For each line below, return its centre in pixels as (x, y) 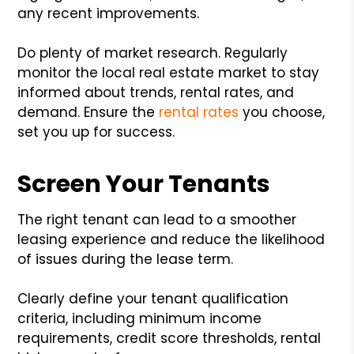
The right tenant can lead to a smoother (157, 219)
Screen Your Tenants (144, 184)
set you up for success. (96, 132)
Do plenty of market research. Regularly (153, 53)
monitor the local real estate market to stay (169, 72)
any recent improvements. (109, 13)
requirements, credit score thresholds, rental (169, 338)
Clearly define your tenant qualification (153, 298)
